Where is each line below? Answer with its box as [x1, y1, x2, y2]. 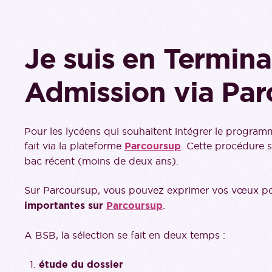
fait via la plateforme [24, 140, 124, 152]
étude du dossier [39, 258, 123, 271]
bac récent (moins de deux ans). [24, 155, 178, 167]
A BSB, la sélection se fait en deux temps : [24, 229, 225, 241]
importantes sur [24, 199, 106, 212]
